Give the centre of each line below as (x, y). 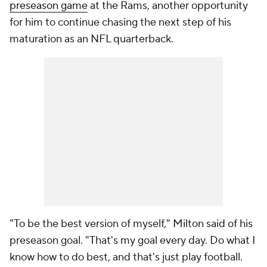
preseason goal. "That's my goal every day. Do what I (132, 241)
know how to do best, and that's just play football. (126, 257)
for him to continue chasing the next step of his (120, 23)
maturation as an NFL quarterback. (93, 39)
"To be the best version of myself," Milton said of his (131, 224)
